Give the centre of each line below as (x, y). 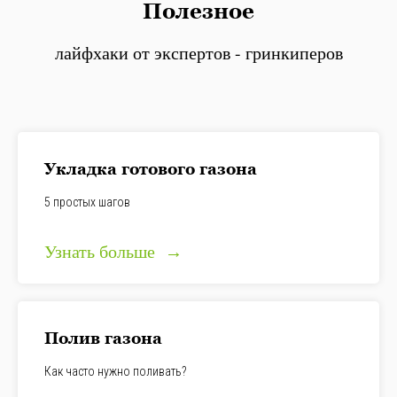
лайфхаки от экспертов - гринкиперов (198, 52)
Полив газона (103, 338)
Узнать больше (102, 251)
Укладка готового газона (151, 168)
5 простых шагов (87, 202)
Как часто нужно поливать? (115, 371)
